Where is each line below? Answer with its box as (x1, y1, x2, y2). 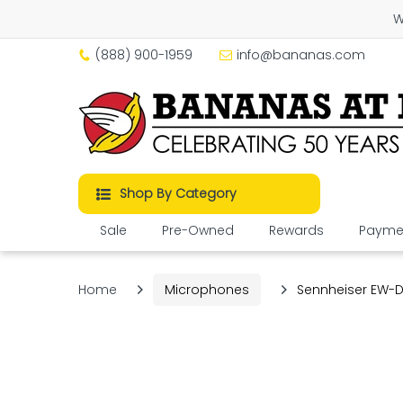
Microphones (165, 281, 249, 299)
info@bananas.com (237, 46, 365, 64)
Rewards (269, 221, 324, 239)
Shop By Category (120, 184, 237, 202)
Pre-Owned (162, 221, 234, 239)
